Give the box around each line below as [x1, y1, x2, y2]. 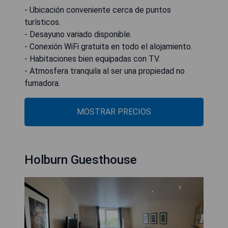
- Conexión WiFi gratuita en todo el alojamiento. [24, 42, 192, 51]
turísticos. [24, 17, 61, 27]
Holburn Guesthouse [24, 153, 137, 167]
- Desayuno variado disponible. [24, 30, 132, 39]
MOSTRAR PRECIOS [77, 107, 151, 117]
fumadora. [24, 78, 60, 88]
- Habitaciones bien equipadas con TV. [24, 54, 160, 64]
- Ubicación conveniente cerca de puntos [24, 5, 171, 15]
